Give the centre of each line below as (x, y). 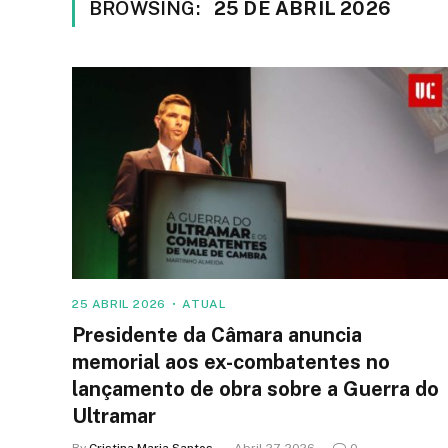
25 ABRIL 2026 (119, 303)
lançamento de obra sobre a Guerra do (255, 388)
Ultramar (114, 415)
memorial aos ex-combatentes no (231, 361)
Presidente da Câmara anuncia (217, 334)
